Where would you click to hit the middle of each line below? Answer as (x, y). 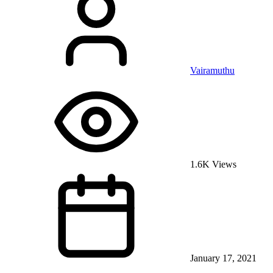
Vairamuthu (212, 71)
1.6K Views (212, 165)
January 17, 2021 (222, 258)
